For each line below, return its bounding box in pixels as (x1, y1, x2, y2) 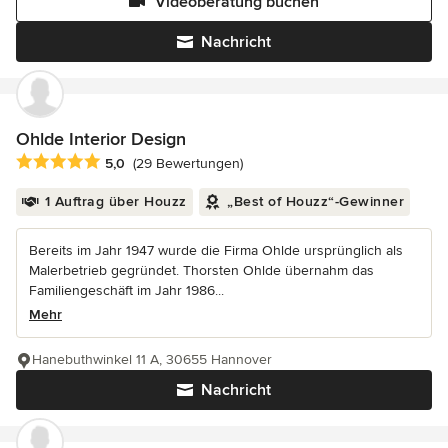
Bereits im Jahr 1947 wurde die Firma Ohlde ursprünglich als (29, 241, 403, 259)
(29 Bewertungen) (133, 154, 243, 172)
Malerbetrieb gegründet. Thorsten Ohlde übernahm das (29, 261, 374, 279)
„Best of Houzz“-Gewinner (227, 192, 404, 210)
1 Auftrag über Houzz (44, 192, 187, 210)
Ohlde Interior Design (16, 127, 186, 150)
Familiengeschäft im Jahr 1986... (29, 281, 224, 299)
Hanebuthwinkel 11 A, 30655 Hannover (32, 350, 272, 368)
